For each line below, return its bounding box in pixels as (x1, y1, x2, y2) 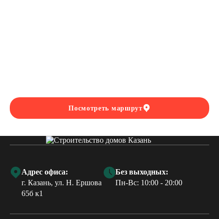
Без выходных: (115, 168, 168, 176)
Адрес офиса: (22, 168, 68, 176)
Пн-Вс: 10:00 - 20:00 (115, 178, 182, 187)
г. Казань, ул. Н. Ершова (22, 178, 102, 187)
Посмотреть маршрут (68, 104, 143, 112)
